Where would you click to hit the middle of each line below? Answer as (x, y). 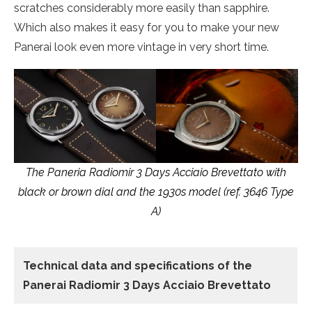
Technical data (67, 266)
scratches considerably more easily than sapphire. (142, 8)
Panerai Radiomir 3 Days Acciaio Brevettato (147, 286)
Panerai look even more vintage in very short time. (141, 47)
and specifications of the (181, 266)
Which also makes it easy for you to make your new (147, 28)
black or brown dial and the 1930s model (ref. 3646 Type (156, 192)
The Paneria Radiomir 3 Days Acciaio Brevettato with (156, 173)
